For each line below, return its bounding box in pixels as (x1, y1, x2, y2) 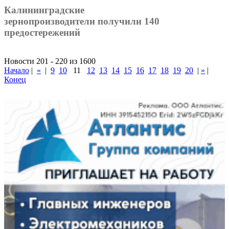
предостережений (4, 27, 80, 38)
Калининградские (4, 4, 84, 15)
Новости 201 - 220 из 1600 (4, 57, 96, 66)
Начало (4, 66, 29, 75)
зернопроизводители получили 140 (4, 15, 159, 27)
